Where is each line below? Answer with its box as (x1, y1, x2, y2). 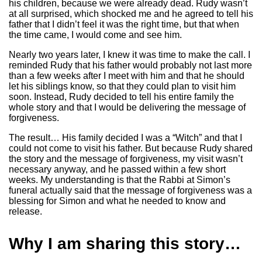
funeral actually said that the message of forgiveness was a (9, 185, 252, 195)
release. (9, 206, 42, 216)
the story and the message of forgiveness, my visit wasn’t (9, 154, 243, 164)
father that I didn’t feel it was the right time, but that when (9, 19, 239, 29)
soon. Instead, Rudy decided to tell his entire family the (9, 92, 234, 102)
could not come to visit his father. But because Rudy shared (9, 143, 253, 153)
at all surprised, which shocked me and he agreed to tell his (9, 9, 253, 19)
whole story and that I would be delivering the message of (9, 102, 246, 112)
